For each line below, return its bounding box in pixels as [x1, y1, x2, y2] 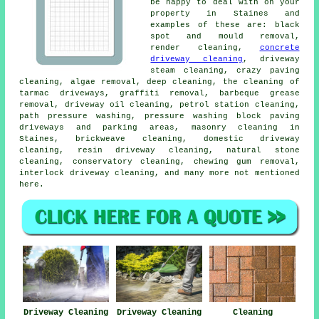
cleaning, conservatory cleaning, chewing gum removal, [19, 157, 300, 167]
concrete [259, 43, 300, 53]
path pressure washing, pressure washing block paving [19, 112, 300, 121]
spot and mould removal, [150, 32, 300, 41]
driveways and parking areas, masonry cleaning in [19, 123, 300, 132]
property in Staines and [150, 9, 300, 19]
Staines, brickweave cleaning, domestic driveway [19, 135, 300, 144]
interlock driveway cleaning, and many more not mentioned [19, 169, 300, 178]
